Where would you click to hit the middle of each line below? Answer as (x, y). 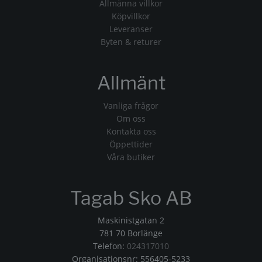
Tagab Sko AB (131, 198)
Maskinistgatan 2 (131, 220)
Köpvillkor (131, 16)
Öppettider (131, 144)
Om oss (131, 118)
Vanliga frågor (131, 105)
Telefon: (110, 246)
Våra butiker (131, 157)
